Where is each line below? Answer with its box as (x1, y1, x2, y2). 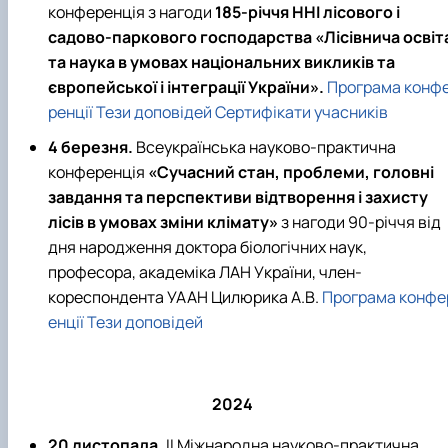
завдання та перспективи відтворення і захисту (48, 186, 428, 209)
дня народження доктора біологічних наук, (48, 236, 367, 259)
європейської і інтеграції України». (48, 76, 327, 99)
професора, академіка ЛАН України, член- (48, 261, 362, 284)
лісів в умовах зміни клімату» (48, 211, 278, 234)
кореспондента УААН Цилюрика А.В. (48, 286, 322, 309)
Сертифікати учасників (215, 101, 388, 124)
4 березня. (48, 136, 133, 159)
